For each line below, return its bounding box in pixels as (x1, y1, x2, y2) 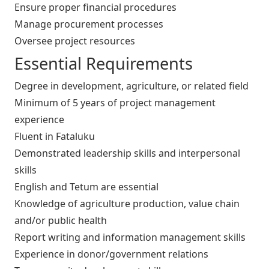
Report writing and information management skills (14, 231, 246, 244)
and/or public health (14, 214, 107, 228)
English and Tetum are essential (14, 180, 159, 194)
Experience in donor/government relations (14, 247, 208, 261)
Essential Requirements (14, 52, 193, 75)
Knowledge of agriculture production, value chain (14, 197, 240, 211)
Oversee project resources (14, 34, 135, 48)
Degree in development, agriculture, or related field (14, 79, 249, 93)
